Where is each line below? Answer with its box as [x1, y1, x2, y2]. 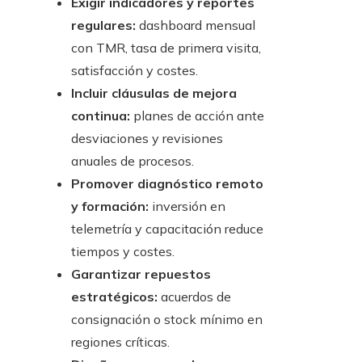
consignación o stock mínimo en [71, 311, 263, 328]
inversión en [149, 198, 225, 215]
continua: [71, 107, 130, 124]
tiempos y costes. [71, 243, 175, 260]
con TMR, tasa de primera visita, [71, 40, 261, 57]
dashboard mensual [136, 17, 255, 34]
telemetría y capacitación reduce [71, 221, 263, 238]
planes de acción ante [130, 107, 264, 124]
